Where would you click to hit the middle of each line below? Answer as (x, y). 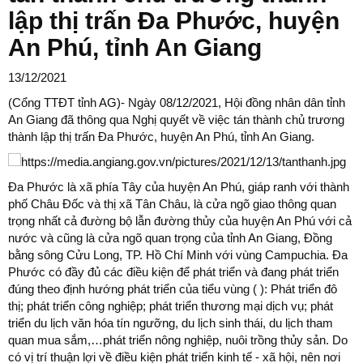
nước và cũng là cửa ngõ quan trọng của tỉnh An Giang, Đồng (170, 238)
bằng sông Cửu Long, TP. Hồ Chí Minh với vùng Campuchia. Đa (178, 255)
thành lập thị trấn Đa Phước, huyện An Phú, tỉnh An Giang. (161, 137)
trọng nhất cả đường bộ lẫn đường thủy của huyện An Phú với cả (180, 221)
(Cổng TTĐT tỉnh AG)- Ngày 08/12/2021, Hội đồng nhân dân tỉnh (177, 102)
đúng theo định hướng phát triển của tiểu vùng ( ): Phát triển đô (173, 289)
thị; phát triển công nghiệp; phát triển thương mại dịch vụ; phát (171, 306)
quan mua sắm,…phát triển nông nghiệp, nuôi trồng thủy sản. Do (178, 340)
